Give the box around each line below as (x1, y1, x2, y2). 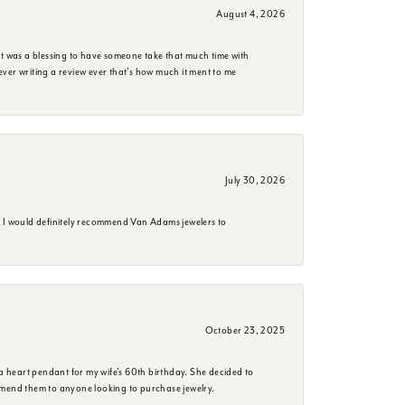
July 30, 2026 (224, 174, 285, 186)
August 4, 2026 (216, 7, 285, 20)
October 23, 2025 (204, 324, 285, 336)
